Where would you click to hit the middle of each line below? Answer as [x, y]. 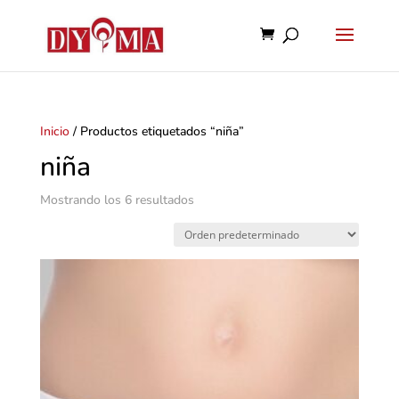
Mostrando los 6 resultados [117, 200]
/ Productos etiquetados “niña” [156, 131]
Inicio [54, 131]
